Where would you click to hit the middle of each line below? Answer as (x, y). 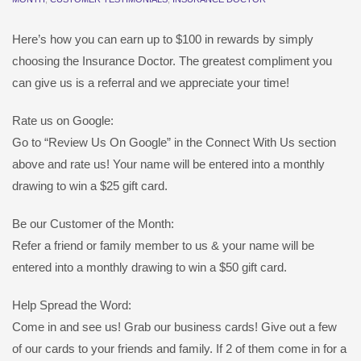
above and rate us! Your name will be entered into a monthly (168, 164)
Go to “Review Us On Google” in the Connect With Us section (174, 143)
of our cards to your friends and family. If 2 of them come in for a (179, 349)
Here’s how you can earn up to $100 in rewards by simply (163, 39)
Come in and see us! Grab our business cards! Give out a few (174, 327)
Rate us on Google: (63, 121)
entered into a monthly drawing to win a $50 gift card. (149, 268)
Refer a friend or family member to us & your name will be (163, 246)
